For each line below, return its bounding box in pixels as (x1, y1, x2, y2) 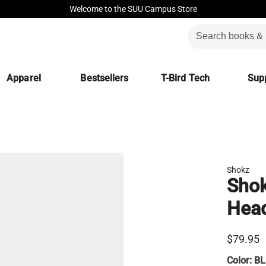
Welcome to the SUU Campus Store (69, 4, 197, 14)
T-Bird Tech (160, 72, 210, 84)
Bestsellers (80, 72, 129, 84)
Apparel (7, 72, 41, 84)
